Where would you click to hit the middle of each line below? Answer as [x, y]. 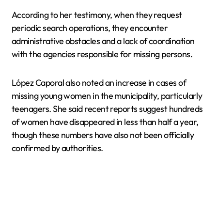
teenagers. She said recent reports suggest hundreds [107, 109]
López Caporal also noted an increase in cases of [99, 83]
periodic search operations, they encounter [90, 28]
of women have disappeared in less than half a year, [105, 122]
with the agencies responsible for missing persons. [102, 54]
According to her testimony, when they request [97, 15]
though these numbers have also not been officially [103, 135]
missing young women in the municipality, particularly [107, 96]
